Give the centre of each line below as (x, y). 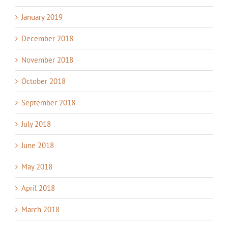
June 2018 (38, 146)
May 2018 (37, 167)
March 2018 (40, 210)
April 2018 (38, 188)
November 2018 (47, 60)
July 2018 (36, 124)
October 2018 (44, 81)
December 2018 (47, 39)
